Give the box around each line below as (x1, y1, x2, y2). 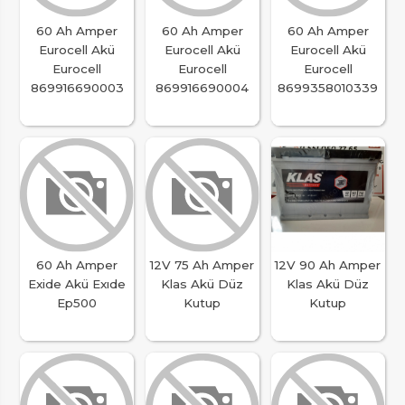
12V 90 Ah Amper (275, 258, 381, 273)
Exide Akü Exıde (28, 277, 127, 292)
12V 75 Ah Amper (150, 258, 255, 273)
